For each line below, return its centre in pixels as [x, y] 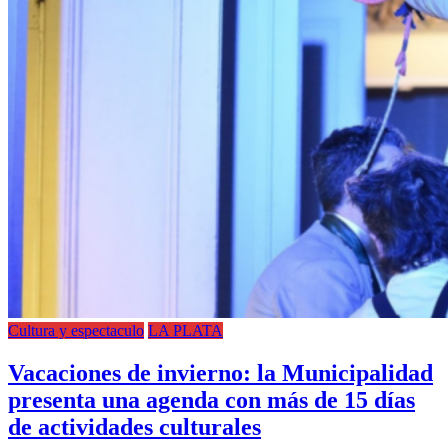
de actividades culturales [134, 427]
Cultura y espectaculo [76, 331]
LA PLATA [185, 331]
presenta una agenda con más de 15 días [211, 400]
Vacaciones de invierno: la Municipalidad [220, 373]
